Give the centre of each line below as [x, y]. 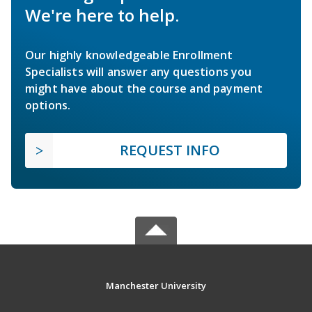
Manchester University [156, 286]
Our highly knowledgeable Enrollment [129, 55]
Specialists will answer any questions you [139, 72]
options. [48, 106]
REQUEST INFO [170, 150]
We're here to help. [102, 15]
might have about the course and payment [144, 89]
